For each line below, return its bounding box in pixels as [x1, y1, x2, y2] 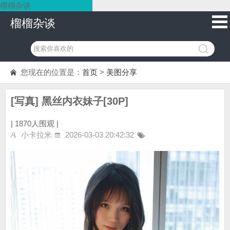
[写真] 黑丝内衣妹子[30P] [11, 95, 128, 107]
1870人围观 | [15, 119, 59, 128]
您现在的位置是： [21, 68, 82, 76]
